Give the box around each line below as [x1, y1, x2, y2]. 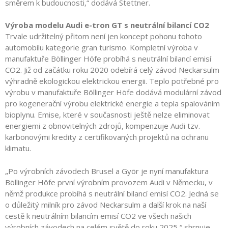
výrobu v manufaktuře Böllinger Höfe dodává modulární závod [5, 87, 221, 97]
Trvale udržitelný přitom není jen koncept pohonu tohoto [5, 31, 202, 41]
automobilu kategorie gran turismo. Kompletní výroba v [5, 42, 198, 52]
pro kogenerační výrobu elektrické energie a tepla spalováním [5, 98, 220, 108]
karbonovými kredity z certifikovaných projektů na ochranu [5, 132, 209, 142]
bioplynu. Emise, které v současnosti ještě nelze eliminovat [5, 109, 210, 120]
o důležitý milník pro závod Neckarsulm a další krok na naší [5, 199, 206, 210]
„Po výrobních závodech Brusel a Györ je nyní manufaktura [5, 165, 209, 176]
